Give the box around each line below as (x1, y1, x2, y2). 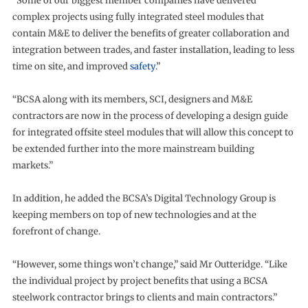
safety (129, 60, 155, 73)
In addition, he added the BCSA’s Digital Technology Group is (12, 192, 276, 205)
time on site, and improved (12, 60, 130, 73)
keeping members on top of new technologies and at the (12, 209, 256, 221)
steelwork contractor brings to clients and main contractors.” (12, 291, 277, 304)
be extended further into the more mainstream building (12, 143, 254, 155)
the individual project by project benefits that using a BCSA (12, 275, 267, 287)
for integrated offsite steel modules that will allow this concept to (12, 126, 294, 139)
